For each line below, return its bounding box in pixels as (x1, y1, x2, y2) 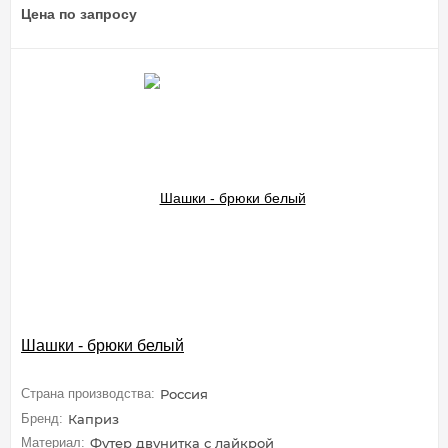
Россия (160, 386, 208, 402)
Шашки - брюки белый (21, 337, 184, 355)
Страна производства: (21, 386, 155, 401)
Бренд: (21, 410, 63, 426)
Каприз (68, 410, 119, 427)
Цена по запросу (21, 6, 137, 23)
